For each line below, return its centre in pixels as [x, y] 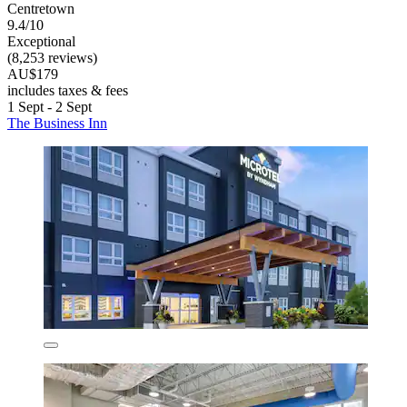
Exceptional [41, 41]
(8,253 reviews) [52, 57]
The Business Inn [57, 123]
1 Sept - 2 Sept [50, 106]
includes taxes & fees [68, 90]
